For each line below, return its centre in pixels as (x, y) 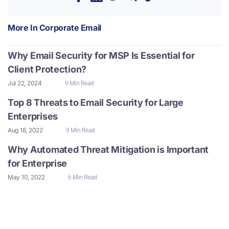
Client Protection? (47, 69)
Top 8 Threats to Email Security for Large (96, 102)
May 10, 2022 (26, 177)
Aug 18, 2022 (25, 130)
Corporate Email (70, 27)
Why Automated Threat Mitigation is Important (108, 149)
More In (24, 27)
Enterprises (33, 116)
